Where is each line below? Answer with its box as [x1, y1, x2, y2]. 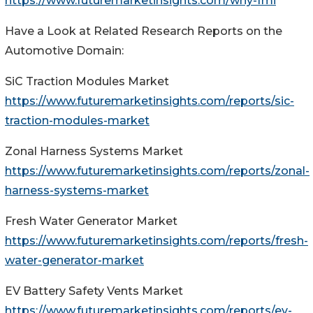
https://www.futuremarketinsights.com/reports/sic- [5, 94, 294, 108]
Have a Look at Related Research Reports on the [5, 24, 282, 38]
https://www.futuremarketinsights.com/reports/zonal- [5, 164, 310, 178]
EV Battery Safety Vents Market [5, 284, 183, 298]
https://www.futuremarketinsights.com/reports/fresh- [5, 234, 308, 248]
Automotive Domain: [5, 44, 124, 58]
